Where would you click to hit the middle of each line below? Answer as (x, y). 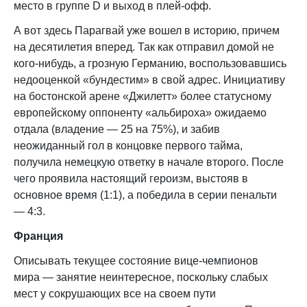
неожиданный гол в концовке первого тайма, (128, 146)
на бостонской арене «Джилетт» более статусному (143, 96)
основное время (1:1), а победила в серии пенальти (145, 195)
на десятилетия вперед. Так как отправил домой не (144, 47)
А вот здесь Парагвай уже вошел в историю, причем (147, 30)
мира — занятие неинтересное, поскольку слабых (141, 277)
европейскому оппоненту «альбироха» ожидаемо (140, 113)
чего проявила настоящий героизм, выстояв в (131, 179)
